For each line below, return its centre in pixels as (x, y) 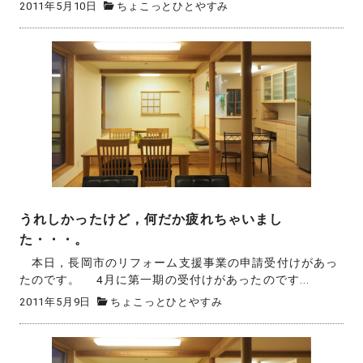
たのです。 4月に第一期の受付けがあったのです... (165, 280)
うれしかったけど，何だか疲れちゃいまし (152, 219)
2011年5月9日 (56, 301)
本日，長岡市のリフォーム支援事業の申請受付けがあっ (179, 263)
